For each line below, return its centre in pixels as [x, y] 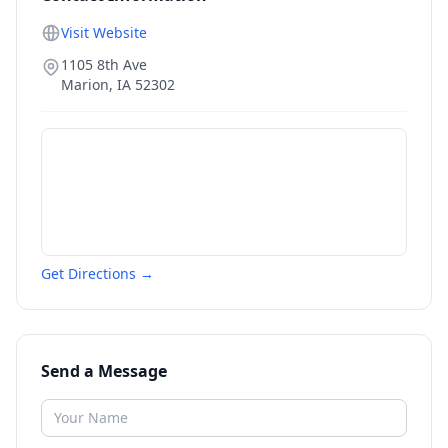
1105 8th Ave [104, 64]
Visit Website [104, 32]
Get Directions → [97, 273]
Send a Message [104, 371]
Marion [85, 84]
